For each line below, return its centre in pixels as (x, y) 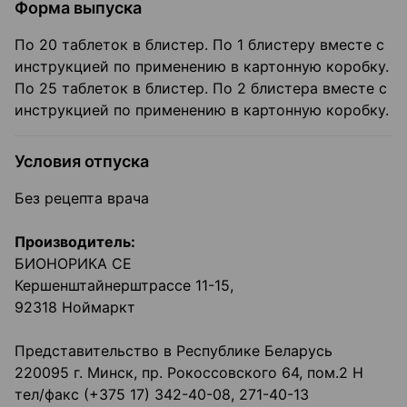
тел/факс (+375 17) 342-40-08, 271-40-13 (162, 395)
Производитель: (75, 242)
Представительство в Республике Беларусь (174, 351)
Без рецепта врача (82, 199)
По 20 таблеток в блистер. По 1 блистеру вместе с (199, 45)
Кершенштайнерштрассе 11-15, (124, 286)
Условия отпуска (82, 162)
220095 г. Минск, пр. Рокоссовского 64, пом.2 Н (189, 373)
